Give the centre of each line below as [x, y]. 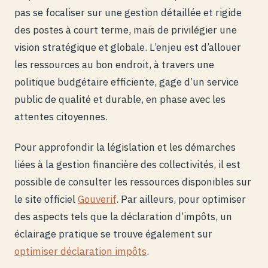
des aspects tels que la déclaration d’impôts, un [123, 217]
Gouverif [97, 200]
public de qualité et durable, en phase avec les [120, 100]
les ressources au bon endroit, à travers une [114, 65]
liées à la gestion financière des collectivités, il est [127, 165]
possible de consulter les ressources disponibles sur [133, 182]
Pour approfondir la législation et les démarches [125, 147]
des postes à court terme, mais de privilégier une [126, 30]
